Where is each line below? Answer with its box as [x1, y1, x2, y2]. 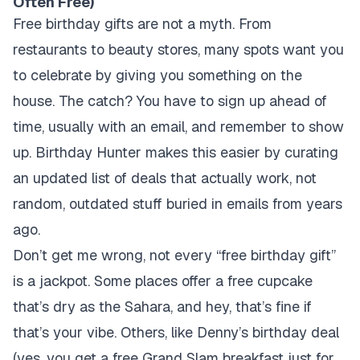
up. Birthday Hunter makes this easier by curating [13, 143, 338, 162]
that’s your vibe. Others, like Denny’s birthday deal [13, 323, 339, 342]
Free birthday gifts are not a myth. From [13, 14, 272, 33]
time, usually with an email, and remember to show [13, 117, 344, 136]
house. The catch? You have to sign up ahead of [13, 92, 327, 110]
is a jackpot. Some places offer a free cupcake [13, 272, 313, 290]
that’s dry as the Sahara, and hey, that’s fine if [13, 297, 312, 316]
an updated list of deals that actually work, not [13, 169, 317, 187]
